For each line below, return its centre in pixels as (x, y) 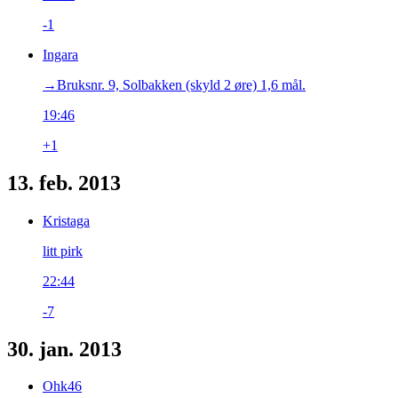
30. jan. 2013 (64, 349)
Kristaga (66, 220)
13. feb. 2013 (64, 183)
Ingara (60, 54)
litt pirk (63, 251)
